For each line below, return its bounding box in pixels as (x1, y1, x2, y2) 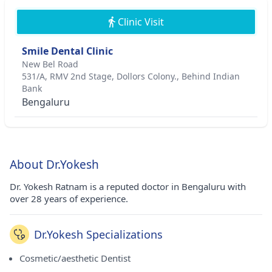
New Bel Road (22, 58, 78, 70)
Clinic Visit (117, 15, 164, 29)
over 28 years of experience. (10, 192, 128, 205)
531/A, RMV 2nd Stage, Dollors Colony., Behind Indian (22, 70, 240, 82)
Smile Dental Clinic (22, 44, 113, 58)
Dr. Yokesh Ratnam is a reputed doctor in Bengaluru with (10, 180, 246, 192)
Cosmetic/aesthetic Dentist (19, 252, 131, 264)
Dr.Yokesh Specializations (34, 227, 163, 242)
